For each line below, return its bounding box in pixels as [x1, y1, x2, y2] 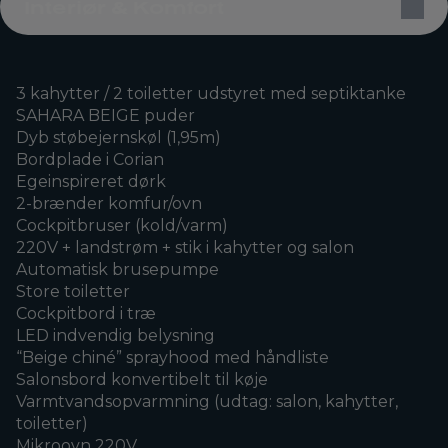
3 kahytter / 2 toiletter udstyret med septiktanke [16, 83, 406, 103]
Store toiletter [16, 281, 130, 301]
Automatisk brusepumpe [16, 259, 219, 279]
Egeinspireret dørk [16, 171, 166, 191]
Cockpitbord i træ [16, 303, 156, 323]
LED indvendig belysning [16, 325, 215, 345]
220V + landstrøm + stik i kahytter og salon [16, 237, 354, 257]
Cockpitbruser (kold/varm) [16, 215, 228, 235]
